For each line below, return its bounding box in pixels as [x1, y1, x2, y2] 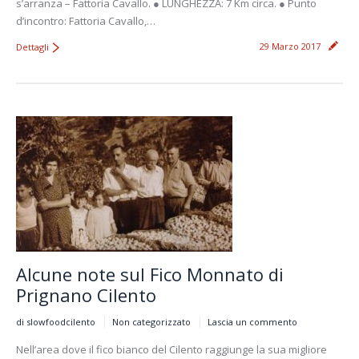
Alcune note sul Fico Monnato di [16, 261, 284, 286]
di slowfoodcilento [16, 315, 95, 328]
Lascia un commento [208, 315, 297, 328]
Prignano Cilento [16, 282, 156, 307]
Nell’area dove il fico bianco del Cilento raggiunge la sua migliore [16, 341, 327, 357]
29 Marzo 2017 [260, 39, 321, 52]
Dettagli [16, 40, 49, 53]
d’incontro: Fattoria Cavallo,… [16, 13, 155, 28]
